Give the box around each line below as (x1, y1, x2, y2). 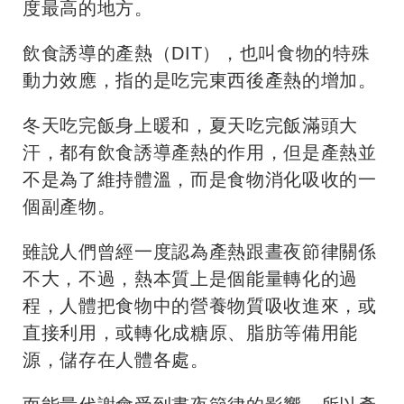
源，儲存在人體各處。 (23, 350, 209, 371)
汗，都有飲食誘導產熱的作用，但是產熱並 (23, 142, 377, 163)
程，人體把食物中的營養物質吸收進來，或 (23, 296, 377, 317)
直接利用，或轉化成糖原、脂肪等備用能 (23, 323, 358, 344)
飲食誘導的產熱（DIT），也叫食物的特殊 (23, 43, 371, 64)
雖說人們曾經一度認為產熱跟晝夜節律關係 (23, 242, 377, 262)
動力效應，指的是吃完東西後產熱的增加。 (23, 70, 377, 91)
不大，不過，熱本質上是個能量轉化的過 (23, 269, 358, 289)
